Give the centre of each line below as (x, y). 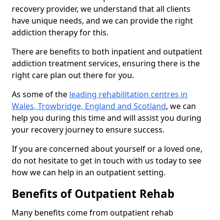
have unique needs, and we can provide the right (102, 21)
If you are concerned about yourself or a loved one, (107, 149)
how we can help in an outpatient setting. (89, 173)
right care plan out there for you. (73, 75)
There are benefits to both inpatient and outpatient (107, 52)
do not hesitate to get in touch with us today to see (107, 161)
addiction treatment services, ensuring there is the (106, 64)
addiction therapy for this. (60, 33)
